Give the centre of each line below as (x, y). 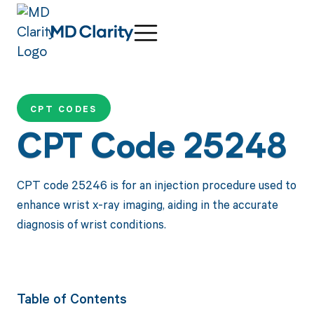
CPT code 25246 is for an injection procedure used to (156, 184)
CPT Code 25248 (152, 150)
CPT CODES (63, 109)
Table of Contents (71, 298)
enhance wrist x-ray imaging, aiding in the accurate (147, 204)
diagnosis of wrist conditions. (91, 224)
